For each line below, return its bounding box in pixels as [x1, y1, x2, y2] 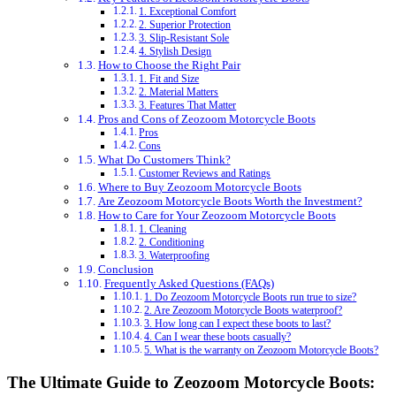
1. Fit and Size [139, 72, 200, 85]
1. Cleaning [139, 223, 187, 235]
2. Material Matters [139, 86, 219, 98]
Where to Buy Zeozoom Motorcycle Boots [97, 179, 301, 194]
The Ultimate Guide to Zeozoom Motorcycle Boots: [7, 373, 375, 392]
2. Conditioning [139, 236, 205, 248]
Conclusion [97, 262, 154, 276]
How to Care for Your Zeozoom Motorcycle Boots [97, 208, 336, 222]
